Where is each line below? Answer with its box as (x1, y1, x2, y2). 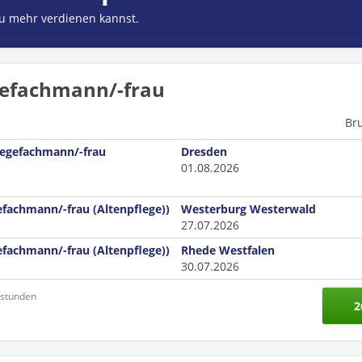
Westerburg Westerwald (181, 201, 316, 217)
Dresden (181, 144, 227, 159)
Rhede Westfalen (181, 242, 275, 258)
